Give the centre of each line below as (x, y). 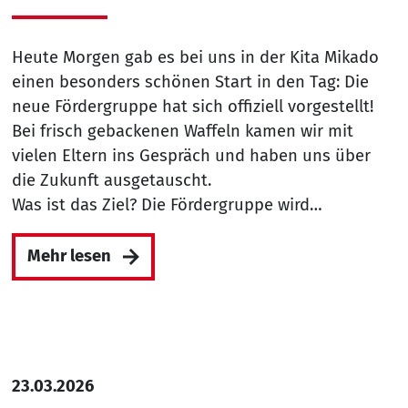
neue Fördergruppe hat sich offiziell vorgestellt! (194, 106)
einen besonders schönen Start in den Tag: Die (190, 82)
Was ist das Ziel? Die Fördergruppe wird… (167, 204)
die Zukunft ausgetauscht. (111, 180)
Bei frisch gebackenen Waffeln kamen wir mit (182, 131)
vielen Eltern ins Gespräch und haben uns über (191, 155)
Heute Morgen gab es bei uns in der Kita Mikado (195, 57)
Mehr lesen (69, 256)
